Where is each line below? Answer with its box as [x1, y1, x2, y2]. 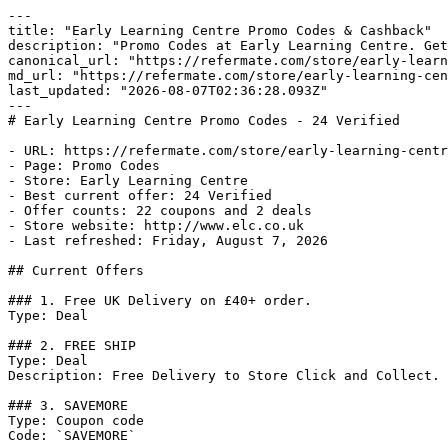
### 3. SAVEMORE [8, 398, 128, 413]
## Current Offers [8, 263, 144, 278]
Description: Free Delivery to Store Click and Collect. [8, 368, 440, 383]
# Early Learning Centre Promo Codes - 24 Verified [8, 113, 400, 128]
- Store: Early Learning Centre [8, 173, 248, 188]
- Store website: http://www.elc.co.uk [8, 218, 304, 233]
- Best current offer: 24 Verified [8, 188, 272, 203]
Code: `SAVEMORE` [8, 428, 136, 443]
